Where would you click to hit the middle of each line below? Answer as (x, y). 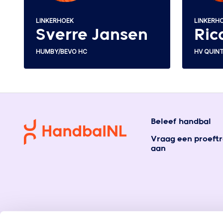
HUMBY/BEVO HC (61, 51)
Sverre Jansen (92, 35)
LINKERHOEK (55, 20)
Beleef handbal (181, 122)
